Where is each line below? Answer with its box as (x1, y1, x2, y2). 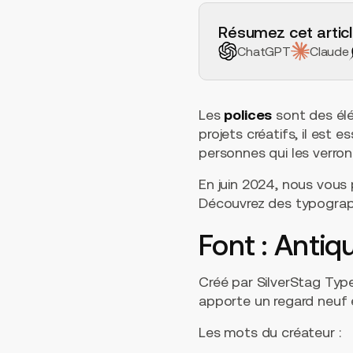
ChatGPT (237, 43, 291, 58)
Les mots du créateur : (199, 324, 341, 341)
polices (224, 106, 273, 124)
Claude (309, 43, 349, 58)
